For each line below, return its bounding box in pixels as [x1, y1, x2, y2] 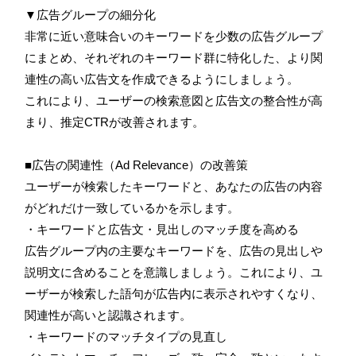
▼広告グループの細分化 [25, 7, 156, 21]
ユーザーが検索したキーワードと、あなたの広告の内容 [25, 179, 323, 193]
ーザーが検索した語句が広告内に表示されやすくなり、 [25, 286, 323, 300]
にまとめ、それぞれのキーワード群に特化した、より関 [25, 50, 323, 64]
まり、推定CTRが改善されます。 [25, 114, 204, 129]
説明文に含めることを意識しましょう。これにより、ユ [25, 265, 323, 279]
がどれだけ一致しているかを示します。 [25, 200, 239, 215]
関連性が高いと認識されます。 [25, 308, 192, 322]
